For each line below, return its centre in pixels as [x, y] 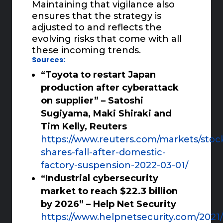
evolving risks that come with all [107, 39]
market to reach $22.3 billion [110, 191]
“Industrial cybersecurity [100, 178]
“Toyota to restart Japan [99, 75]
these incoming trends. [87, 51]
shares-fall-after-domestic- [104, 153]
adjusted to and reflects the [97, 28]
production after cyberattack [110, 88]
